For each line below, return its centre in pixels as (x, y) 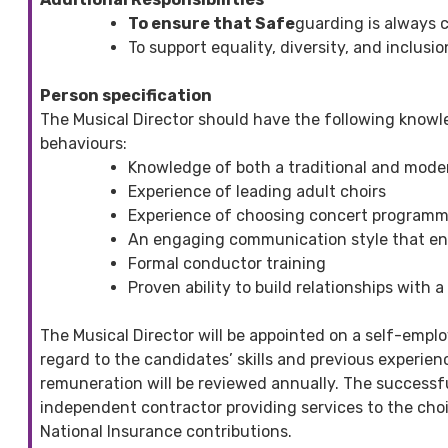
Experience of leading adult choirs (257, 191)
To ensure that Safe (211, 23)
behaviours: (83, 143)
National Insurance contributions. (166, 431)
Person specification (126, 95)
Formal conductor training (227, 263)
